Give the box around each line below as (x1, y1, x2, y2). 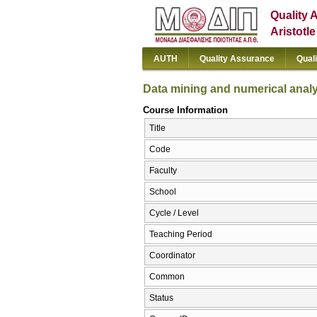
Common (149, 272, 185, 282)
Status (149, 293, 173, 304)
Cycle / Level (149, 208, 199, 219)
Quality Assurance (200, 54, 275, 64)
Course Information (143, 104, 228, 115)
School (149, 187, 176, 197)
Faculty (149, 166, 177, 176)
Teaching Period (149, 229, 212, 240)
